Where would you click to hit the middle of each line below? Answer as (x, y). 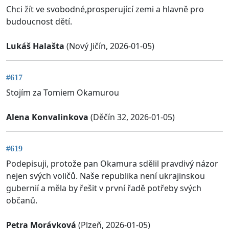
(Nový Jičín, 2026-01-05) (109, 46)
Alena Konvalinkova (47, 117)
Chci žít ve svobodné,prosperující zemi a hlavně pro (105, 9)
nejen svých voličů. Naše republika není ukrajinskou (106, 176)
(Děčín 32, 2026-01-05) (132, 117)
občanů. (22, 201)
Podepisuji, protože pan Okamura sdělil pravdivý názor (112, 164)
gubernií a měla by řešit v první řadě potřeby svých (104, 188)
